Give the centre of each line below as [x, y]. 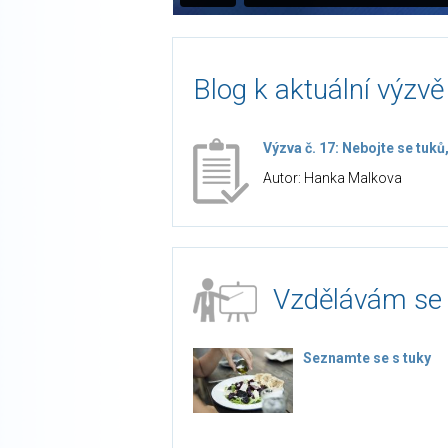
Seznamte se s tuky [367, 358]
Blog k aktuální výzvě [318, 89]
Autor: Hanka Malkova [332, 178]
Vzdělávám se [357, 299]
